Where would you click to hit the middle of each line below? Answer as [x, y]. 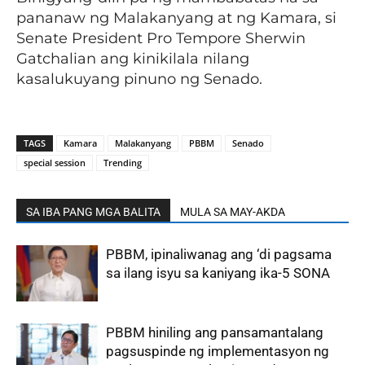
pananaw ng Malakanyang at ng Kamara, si [176, 18]
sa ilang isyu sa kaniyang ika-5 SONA [218, 273]
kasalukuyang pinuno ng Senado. [139, 79]
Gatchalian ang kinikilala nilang [133, 59]
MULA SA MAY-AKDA [233, 212]
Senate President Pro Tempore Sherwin [161, 38]
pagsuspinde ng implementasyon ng [218, 351]
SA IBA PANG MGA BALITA [93, 212]
